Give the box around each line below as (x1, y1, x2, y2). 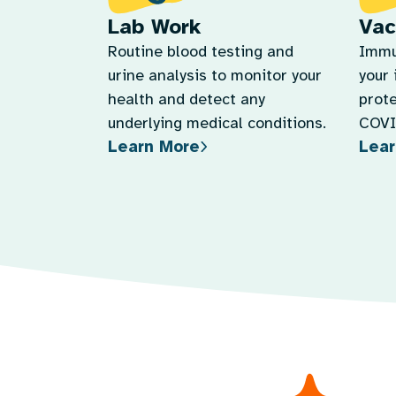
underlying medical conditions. (107, 113, 326, 133)
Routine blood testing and (107, 42, 293, 61)
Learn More (107, 136, 200, 156)
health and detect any (107, 89, 265, 109)
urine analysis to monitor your (107, 65, 322, 85)
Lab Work (107, 13, 201, 40)
